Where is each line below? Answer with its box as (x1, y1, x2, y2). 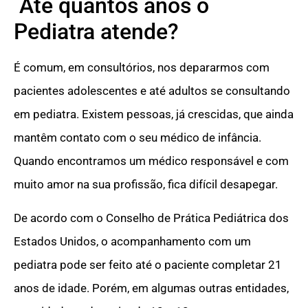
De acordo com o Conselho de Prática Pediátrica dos (14, 210, 289, 225)
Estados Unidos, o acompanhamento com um (14, 234, 251, 248)
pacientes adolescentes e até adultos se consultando (14, 84, 290, 98)
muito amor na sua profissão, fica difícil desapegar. (14, 177, 278, 192)
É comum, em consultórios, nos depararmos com (14, 60, 269, 75)
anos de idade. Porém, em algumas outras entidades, (14, 280, 289, 295)
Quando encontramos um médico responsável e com (14, 154, 289, 168)
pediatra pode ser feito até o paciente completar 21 (14, 257, 282, 272)
